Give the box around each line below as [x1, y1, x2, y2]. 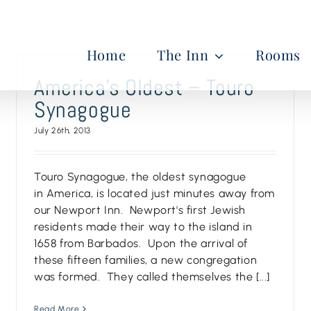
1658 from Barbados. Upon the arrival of [34, 237, 249, 250]
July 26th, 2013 [34, 126, 91, 135]
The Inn [157, 45, 209, 64]
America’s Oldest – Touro [34, 74, 255, 101]
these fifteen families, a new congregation [34, 253, 258, 267]
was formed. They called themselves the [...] [34, 270, 271, 283]
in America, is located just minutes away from [34, 187, 276, 200]
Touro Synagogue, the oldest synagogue [34, 170, 246, 183]
